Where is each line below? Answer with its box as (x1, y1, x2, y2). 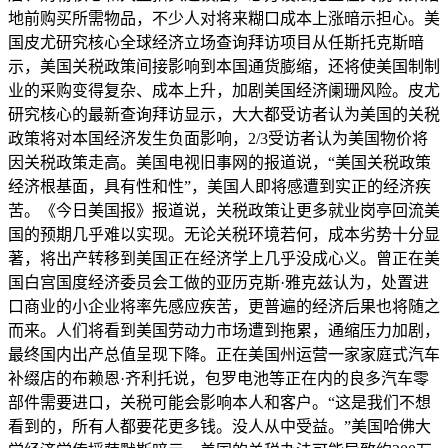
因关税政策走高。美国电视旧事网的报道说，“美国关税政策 (8, 153, 431, 171)
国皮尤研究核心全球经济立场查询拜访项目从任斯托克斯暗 (8, 33, 424, 51)
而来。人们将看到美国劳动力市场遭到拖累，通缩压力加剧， (8, 321, 440, 339)
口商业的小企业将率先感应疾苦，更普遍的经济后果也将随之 (8, 297, 440, 315)
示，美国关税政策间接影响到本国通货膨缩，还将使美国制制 (8, 57, 440, 75)
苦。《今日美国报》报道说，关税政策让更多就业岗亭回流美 (8, 201, 440, 219)
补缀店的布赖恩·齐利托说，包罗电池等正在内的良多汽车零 (8, 369, 429, 387)
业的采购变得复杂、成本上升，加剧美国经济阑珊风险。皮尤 (8, 81, 440, 99)
